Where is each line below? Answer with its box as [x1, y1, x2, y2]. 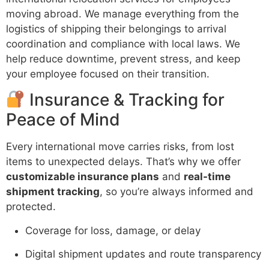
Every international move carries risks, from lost [6, 141, 234, 153]
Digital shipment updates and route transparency [25, 248, 261, 261]
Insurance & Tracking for [25, 89, 225, 110]
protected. [6, 201, 56, 213]
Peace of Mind [6, 109, 120, 130]
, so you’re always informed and [100, 186, 253, 198]
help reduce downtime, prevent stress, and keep [6, 53, 240, 65]
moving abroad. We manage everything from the [6, 8, 239, 20]
